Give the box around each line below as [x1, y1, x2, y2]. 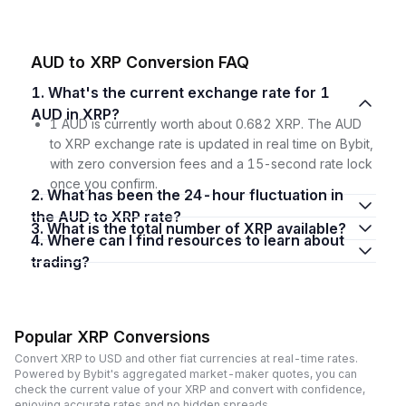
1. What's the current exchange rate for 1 [30, 82, 48, 101]
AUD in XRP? [30, 104, 120, 123]
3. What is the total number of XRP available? [46, 218, 346, 237]
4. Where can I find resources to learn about [30, 230, 47, 249]
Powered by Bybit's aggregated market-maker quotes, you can [14, 367, 357, 381]
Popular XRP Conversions [14, 326, 210, 346]
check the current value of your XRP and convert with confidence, [14, 382, 365, 396]
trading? [30, 252, 90, 271]
